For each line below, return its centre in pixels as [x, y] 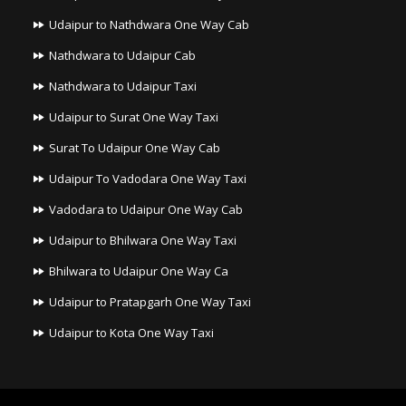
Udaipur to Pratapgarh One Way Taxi [150, 302]
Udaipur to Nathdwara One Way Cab [150, 25]
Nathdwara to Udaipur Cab [123, 56]
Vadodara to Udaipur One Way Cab [146, 210]
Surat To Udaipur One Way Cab [135, 148]
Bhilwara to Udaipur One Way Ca [139, 271]
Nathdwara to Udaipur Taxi [123, 87]
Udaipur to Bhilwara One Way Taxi [143, 241]
